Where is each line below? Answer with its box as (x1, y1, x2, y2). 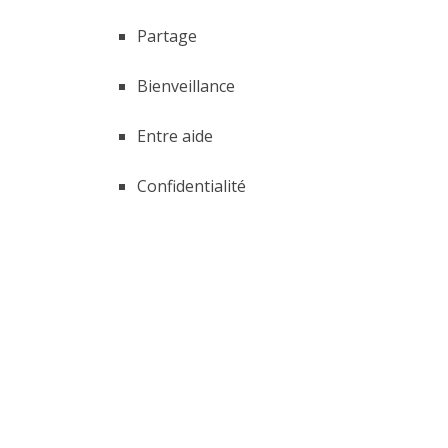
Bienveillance (137, 75, 235, 97)
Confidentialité (137, 175, 246, 197)
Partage (137, 25, 197, 47)
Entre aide (137, 125, 213, 147)
